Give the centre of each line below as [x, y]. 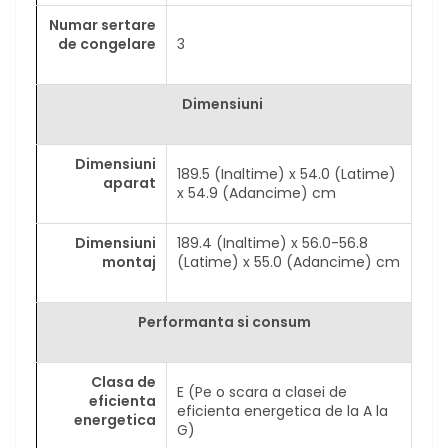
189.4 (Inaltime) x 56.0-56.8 [272, 243]
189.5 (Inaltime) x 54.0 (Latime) [286, 174]
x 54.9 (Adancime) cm [260, 193]
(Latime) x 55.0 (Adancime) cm [288, 262]
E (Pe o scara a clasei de [262, 392]
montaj [129, 262]
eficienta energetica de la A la [282, 411]
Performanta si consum [224, 322]
